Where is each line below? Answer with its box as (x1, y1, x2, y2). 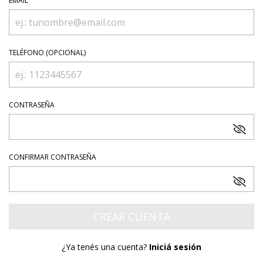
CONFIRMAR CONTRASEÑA (9, 152, 96, 162)
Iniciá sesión (149, 241, 201, 252)
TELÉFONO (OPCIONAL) (9, 48, 86, 58)
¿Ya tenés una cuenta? (62, 241, 149, 252)
